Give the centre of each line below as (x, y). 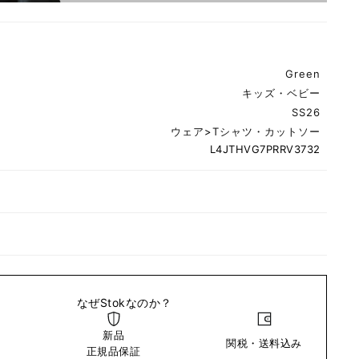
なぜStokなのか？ (124, 303)
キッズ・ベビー (281, 93)
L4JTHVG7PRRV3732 (265, 149)
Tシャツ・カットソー (266, 132)
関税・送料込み (264, 343)
